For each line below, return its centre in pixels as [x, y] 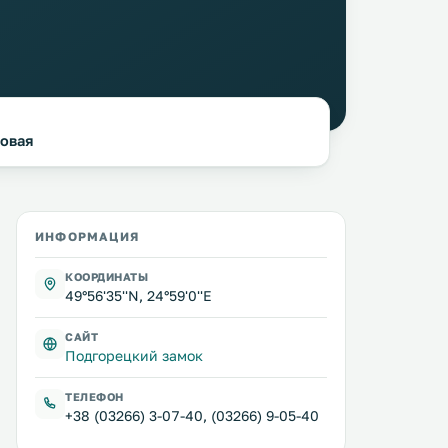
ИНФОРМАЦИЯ [87, 236]
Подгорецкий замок [134, 355]
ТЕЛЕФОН [94, 396]
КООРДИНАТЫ [107, 276]
